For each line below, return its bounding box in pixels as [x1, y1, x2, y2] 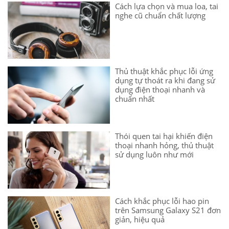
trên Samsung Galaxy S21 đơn [115, 205, 221, 216]
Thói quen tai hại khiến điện [115, 131, 213, 142]
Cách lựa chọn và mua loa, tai [115, 1, 218, 12]
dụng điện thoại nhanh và [115, 84, 205, 95]
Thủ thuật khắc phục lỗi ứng [115, 66, 213, 77]
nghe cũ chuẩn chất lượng [115, 10, 205, 21]
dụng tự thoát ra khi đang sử [115, 75, 215, 86]
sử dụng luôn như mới [115, 149, 194, 160]
